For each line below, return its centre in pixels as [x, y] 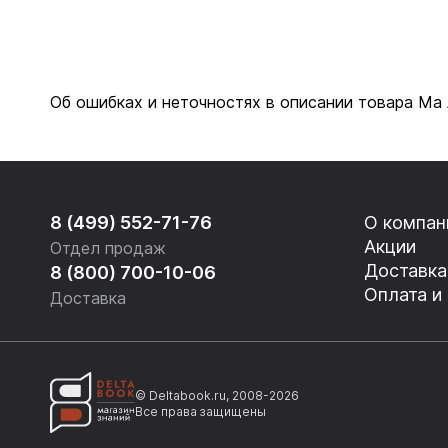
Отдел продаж [108, 248]
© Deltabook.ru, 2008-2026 [217, 395]
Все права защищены [200, 411]
